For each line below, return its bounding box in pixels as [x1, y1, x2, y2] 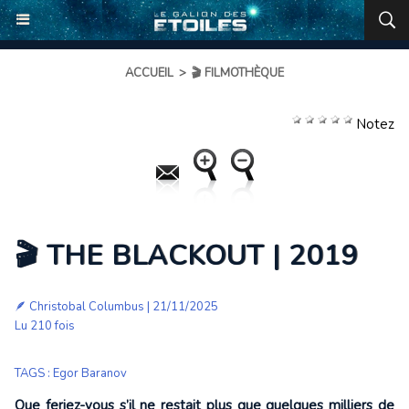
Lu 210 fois [15, 318, 75, 334]
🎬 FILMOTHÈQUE [192, 65, 284, 81]
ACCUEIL [125, 65, 173, 81]
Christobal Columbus [29, 299, 144, 315]
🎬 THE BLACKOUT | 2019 [15, 237, 358, 275]
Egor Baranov [53, 365, 127, 382]
